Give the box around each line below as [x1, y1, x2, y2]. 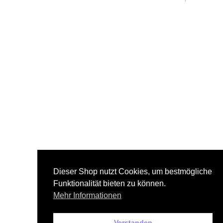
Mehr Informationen [53, 191, 121, 200]
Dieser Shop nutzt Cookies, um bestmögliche [53, 167, 212, 176]
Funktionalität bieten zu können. [53, 179, 166, 188]
